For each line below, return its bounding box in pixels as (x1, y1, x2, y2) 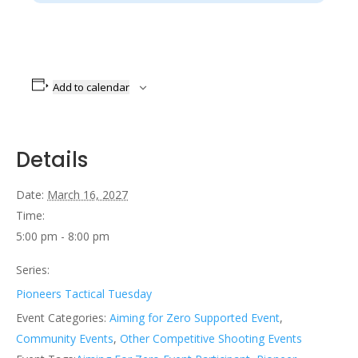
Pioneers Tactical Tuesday (16, 285, 152, 301)
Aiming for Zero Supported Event (109, 309, 280, 325)
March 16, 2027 (47, 186, 128, 202)
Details (16, 145, 88, 174)
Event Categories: (16, 309, 106, 325)
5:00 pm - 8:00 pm (16, 228, 109, 244)
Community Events (16, 330, 113, 346)
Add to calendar (52, 79, 129, 94)
